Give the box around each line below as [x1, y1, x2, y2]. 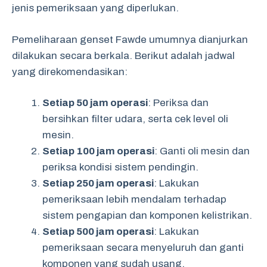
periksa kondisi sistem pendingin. [42, 162, 198, 173]
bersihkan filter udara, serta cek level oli [42, 113, 228, 125]
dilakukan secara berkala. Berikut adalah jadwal [12, 49, 235, 61]
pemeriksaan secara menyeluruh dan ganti [42, 242, 244, 253]
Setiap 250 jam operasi [42, 178, 154, 189]
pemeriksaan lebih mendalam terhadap [42, 194, 226, 205]
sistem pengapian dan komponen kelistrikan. [42, 210, 252, 221]
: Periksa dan [148, 97, 209, 108]
